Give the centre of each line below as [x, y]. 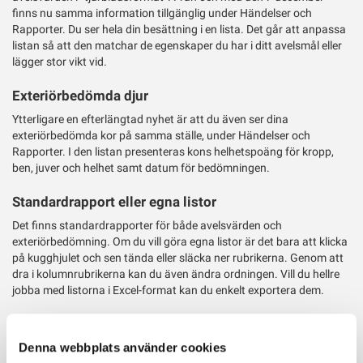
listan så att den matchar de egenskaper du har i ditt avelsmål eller [177, 46]
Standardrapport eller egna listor [114, 202]
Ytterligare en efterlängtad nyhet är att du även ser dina [150, 120]
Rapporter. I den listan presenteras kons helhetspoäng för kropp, [173, 152]
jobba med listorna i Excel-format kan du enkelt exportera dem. [168, 290]
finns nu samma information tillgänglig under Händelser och [162, 13]
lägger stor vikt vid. [60, 62]
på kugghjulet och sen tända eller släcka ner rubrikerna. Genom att [178, 258]
